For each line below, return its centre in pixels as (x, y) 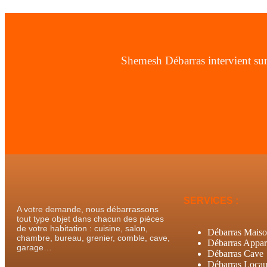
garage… (34, 248)
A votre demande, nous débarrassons (88, 209)
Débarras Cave (235, 254)
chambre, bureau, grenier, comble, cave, (93, 238)
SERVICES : (211, 201)
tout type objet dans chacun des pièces (90, 219)
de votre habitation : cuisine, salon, (82, 229)
